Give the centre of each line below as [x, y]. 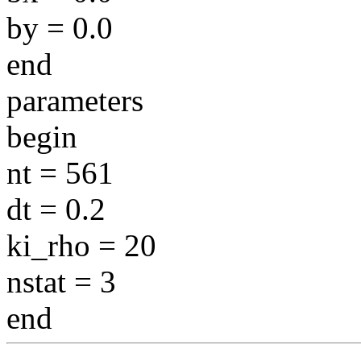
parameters [75, 100]
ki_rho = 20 [81, 245]
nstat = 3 [61, 281]
